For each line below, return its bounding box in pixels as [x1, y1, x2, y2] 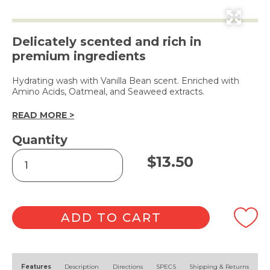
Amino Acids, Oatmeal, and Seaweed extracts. [12, 86, 204, 97]
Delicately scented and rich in [12, 34, 201, 49]
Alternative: [12, 252, 86, 266]
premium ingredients [12, 49, 146, 63]
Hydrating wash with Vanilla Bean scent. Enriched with [12, 75, 239, 86]
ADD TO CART [60, 210, 162, 225]
